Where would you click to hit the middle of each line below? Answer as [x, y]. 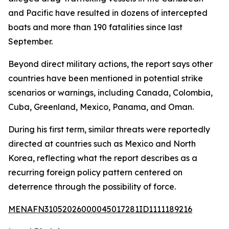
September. [30, 41]
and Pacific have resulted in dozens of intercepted [108, 13]
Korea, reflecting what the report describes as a [103, 158]
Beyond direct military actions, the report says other [110, 64]
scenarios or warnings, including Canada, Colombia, [110, 93]
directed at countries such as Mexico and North [102, 144]
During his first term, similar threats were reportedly [109, 129]
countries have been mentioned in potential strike [106, 78]
